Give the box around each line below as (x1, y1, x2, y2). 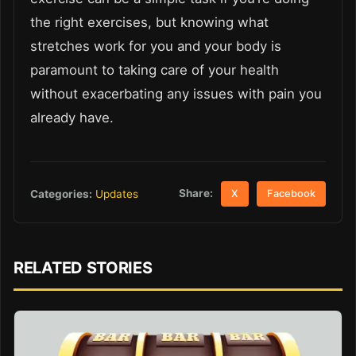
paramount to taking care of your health (30, 61, 279, 78)
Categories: (30, 187, 92, 200)
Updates (95, 187, 138, 200)
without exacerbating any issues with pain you (30, 85, 322, 102)
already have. (30, 109, 114, 126)
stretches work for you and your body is (30, 37, 281, 54)
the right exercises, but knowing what (30, 14, 269, 30)
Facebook (267, 188, 316, 200)
